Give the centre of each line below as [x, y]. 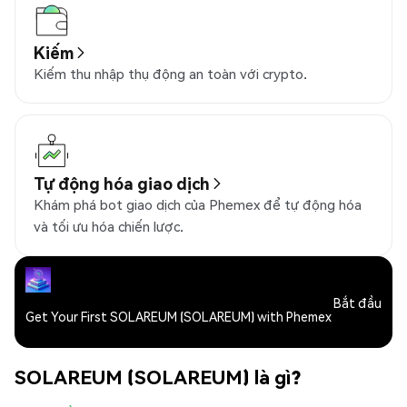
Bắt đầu [357, 302]
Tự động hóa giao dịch [122, 184]
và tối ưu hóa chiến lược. [109, 227]
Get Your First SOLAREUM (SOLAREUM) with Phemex [179, 317]
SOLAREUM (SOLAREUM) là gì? [158, 376]
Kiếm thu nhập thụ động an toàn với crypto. [170, 74]
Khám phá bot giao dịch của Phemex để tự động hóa [198, 205]
